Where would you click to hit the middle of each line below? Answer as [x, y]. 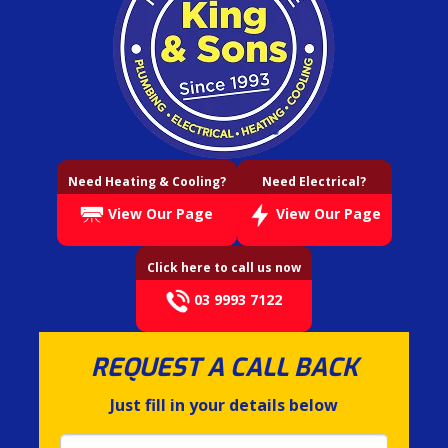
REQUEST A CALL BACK [224, 367]
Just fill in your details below [224, 404]
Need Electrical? [314, 181]
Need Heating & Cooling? [146, 181]
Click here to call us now [224, 267]
